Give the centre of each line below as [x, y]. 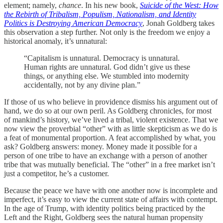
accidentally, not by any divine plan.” [82, 85]
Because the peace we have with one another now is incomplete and [111, 190]
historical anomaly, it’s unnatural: [56, 41]
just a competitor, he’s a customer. [56, 173]
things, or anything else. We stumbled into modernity [107, 76]
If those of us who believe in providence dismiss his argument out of [111, 102]
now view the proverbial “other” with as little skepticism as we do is [111, 128]
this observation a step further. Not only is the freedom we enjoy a [107, 32]
